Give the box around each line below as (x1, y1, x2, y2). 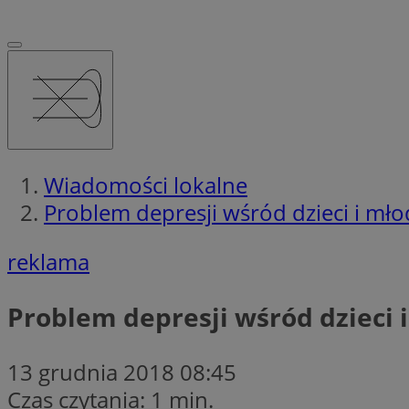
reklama (7, 246, 89, 277)
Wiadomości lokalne (44, 169, 247, 200)
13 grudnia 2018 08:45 (7, 356, 236, 387)
